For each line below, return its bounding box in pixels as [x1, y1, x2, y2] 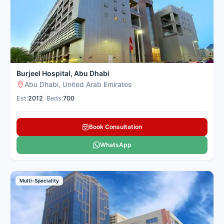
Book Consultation [89, 123, 142, 131]
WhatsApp [99, 141, 131, 149]
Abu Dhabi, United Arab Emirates [24, 80, 131, 89]
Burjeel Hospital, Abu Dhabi [16, 69, 109, 78]
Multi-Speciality [19, 177, 59, 184]
